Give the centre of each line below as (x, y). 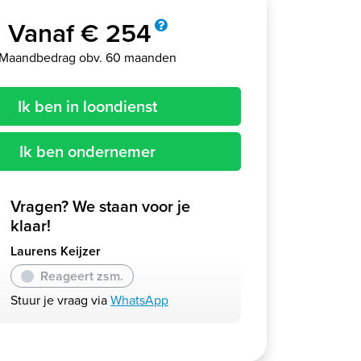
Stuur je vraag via (60, 301)
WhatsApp (139, 301)
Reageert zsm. (82, 276)
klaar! (31, 226)
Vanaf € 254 (79, 33)
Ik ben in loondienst (87, 107)
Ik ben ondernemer (87, 152)
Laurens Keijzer (56, 251)
